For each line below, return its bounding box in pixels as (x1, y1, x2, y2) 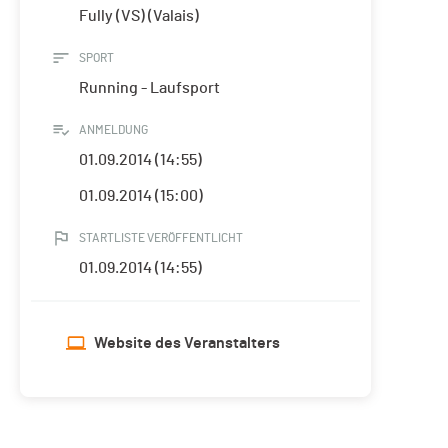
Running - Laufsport (79, 80, 220, 97)
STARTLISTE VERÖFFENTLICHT (79, 232, 243, 245)
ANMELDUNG (79, 124, 148, 137)
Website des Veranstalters (94, 335, 280, 352)
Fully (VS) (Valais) (79, 8, 199, 25)
